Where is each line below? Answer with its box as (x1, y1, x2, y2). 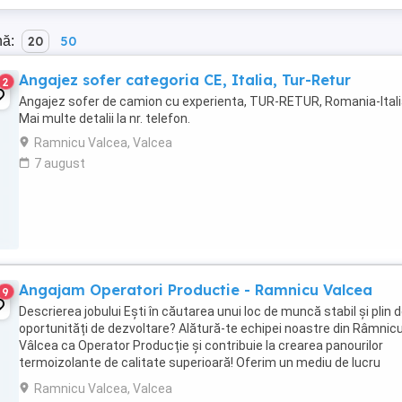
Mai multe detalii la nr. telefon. (19, 111, 190, 126)
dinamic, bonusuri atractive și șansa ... (19, 372, 238, 387)
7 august (34, 156, 85, 170)
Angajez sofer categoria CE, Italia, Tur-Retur (19, 71, 351, 89)
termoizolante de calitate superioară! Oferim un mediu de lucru (19, 355, 380, 370)
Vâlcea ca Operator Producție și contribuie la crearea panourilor (19, 338, 383, 353)
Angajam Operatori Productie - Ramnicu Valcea (19, 281, 372, 299)
